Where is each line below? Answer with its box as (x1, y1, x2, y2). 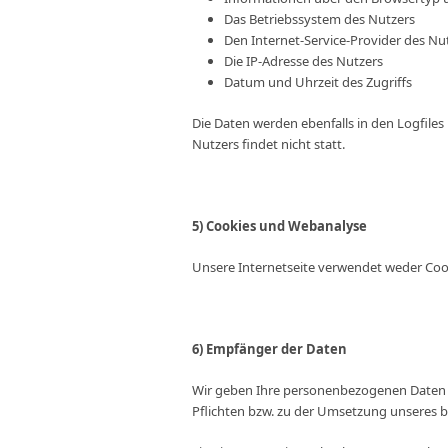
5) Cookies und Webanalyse (192, 217, 367, 235)
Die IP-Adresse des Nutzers (224, 52, 383, 70)
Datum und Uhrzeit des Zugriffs (224, 73, 412, 91)
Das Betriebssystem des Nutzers (224, 10, 415, 28)
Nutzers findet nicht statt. (192, 135, 345, 153)
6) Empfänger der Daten (192, 340, 347, 358)
